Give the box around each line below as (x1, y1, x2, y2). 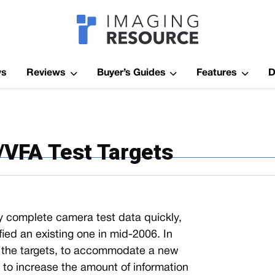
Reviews (26, 69, 66, 77)
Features (196, 69, 238, 77)
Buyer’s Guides (96, 69, 166, 77)
